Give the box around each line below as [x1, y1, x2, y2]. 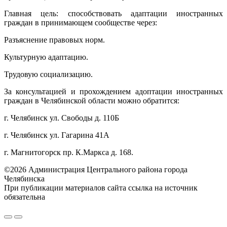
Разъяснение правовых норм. [4, 35, 105, 44]
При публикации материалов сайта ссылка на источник [4, 183, 198, 192]
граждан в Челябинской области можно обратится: [4, 96, 179, 105]
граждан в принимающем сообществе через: [4, 18, 157, 27]
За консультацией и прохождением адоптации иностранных [4, 87, 223, 96]
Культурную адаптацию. [4, 52, 88, 61]
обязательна [4, 192, 45, 201]
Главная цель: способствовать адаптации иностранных [4, 9, 223, 18]
